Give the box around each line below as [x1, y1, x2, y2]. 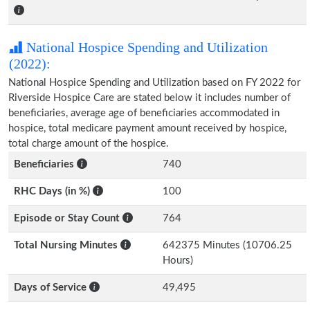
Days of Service [14, 282, 89, 293]
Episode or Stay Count [14, 213, 122, 224]
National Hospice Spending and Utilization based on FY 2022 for [8, 77, 300, 88]
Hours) [163, 255, 193, 266]
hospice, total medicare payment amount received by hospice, [8, 123, 286, 134]
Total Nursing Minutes [14, 240, 120, 250]
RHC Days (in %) [14, 186, 93, 197]
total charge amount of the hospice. [8, 138, 169, 149]
